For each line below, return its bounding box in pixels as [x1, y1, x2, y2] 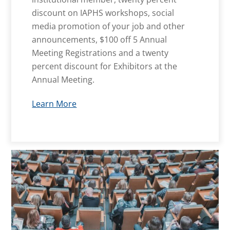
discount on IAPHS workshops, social [32, 7, 175, 19]
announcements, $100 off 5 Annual [32, 34, 167, 46]
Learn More [32, 98, 77, 110]
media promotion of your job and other [32, 21, 185, 32]
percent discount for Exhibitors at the [32, 61, 178, 72]
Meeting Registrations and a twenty [32, 47, 169, 59]
